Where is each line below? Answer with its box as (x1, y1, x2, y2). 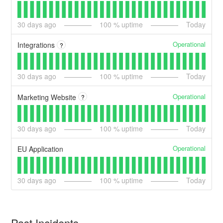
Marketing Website (17, 92, 77, 102)
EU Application (17, 144, 64, 154)
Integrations (17, 40, 55, 50)
